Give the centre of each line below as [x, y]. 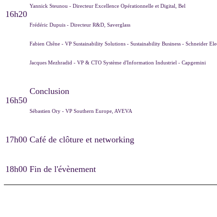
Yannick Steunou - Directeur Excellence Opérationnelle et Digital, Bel [108, 6]
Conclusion [49, 91]
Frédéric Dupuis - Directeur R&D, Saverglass [81, 24]
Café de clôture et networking [82, 139]
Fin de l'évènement [63, 169]
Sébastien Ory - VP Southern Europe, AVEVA [82, 111]
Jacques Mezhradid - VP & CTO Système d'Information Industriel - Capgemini [118, 62]
